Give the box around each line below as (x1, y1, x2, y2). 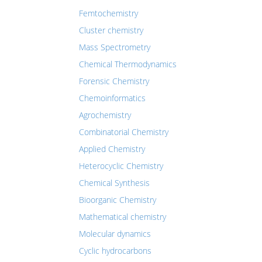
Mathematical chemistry (79, 211, 166, 222)
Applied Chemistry (79, 143, 145, 154)
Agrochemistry (79, 109, 131, 120)
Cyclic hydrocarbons (79, 245, 151, 256)
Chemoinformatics (79, 92, 146, 104)
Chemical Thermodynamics (79, 58, 177, 70)
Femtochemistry (79, 8, 138, 19)
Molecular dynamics (79, 228, 151, 239)
